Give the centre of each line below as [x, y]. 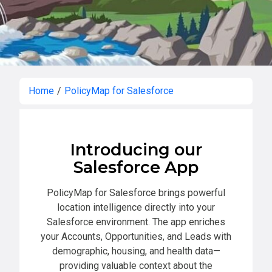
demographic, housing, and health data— [136, 251]
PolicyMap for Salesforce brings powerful [136, 193]
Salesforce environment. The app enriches [136, 222]
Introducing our [136, 150]
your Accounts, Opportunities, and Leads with [136, 237]
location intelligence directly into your [136, 208]
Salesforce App [136, 168]
